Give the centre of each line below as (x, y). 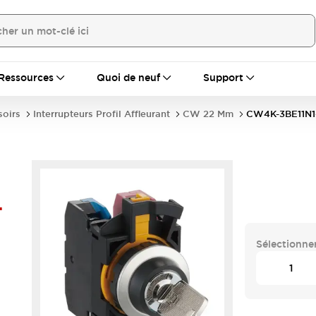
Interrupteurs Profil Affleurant (102, 114)
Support (223, 78)
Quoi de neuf (128, 78)
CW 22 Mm (208, 114)
